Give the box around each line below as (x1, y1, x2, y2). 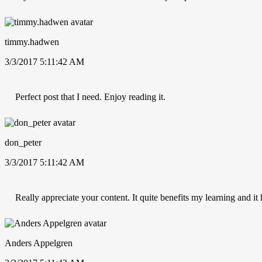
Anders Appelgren (5, 237, 73, 248)
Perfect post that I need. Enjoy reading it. (15, 91, 166, 102)
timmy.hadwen (5, 36, 59, 47)
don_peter (5, 137, 42, 147)
